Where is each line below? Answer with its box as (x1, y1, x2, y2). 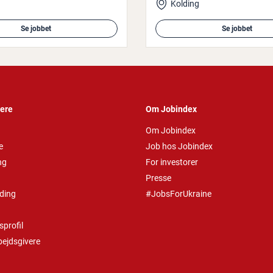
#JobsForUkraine (146, 188, 211, 199)
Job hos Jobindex (146, 141, 213, 151)
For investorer (146, 157, 198, 167)
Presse (146, 172, 171, 183)
